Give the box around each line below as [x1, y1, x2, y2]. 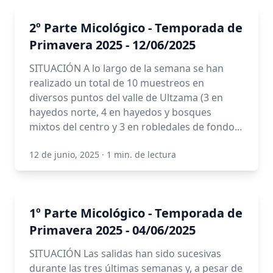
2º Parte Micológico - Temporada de [29, 19, 243, 36]
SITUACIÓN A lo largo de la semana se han [29, 62, 224, 75]
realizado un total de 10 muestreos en [29, 76, 204, 90]
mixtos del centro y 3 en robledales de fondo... [29, 120, 242, 133]
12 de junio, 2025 [29, 149, 99, 160]
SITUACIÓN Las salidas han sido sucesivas [29, 247, 221, 260]
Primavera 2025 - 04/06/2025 [29, 222, 196, 238]
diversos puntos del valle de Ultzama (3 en [29, 91, 223, 104]
